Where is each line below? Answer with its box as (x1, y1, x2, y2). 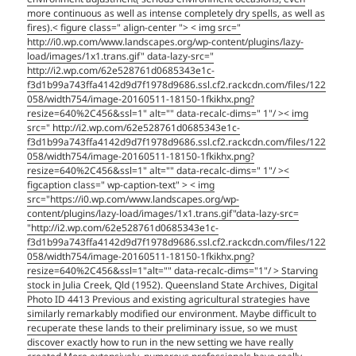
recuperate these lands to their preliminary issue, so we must (27, 321, 298, 335)
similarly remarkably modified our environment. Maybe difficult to (27, 307, 317, 321)
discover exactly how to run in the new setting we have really (27, 335, 294, 350)
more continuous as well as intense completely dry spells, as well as (27, 6, 326, 21)
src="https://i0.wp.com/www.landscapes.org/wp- (27, 192, 240, 207)
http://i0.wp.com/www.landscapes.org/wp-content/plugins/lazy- (27, 35, 304, 49)
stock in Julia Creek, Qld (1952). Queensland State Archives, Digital (27, 278, 319, 292)
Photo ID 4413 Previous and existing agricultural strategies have (27, 292, 311, 307)
